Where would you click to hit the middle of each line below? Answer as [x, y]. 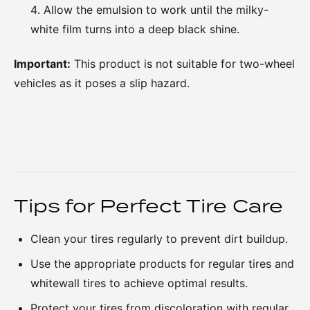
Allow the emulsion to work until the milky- [156, 10]
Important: [42, 64]
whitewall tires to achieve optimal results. [139, 283]
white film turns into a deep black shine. [135, 29]
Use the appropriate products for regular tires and [162, 264]
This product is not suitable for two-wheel [183, 64]
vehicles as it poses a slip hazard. [102, 83]
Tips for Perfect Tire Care [148, 206]
